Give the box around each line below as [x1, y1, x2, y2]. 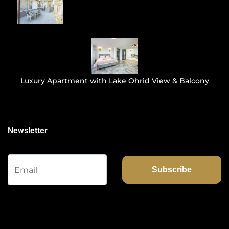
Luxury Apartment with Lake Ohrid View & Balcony [20, 76, 209, 85]
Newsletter [8, 126, 48, 135]
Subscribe [152, 165, 192, 174]
